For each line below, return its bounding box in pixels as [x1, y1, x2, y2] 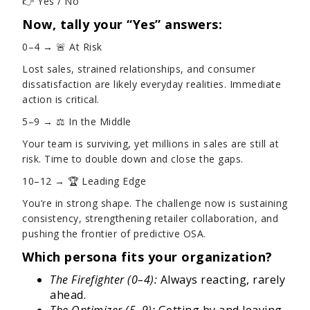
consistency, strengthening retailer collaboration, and [22, 212, 278, 225]
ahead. [50, 287, 86, 302]
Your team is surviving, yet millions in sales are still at [22, 137, 279, 150]
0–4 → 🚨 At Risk [22, 40, 102, 53]
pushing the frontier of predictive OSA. [22, 227, 206, 240]
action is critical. [22, 93, 100, 106]
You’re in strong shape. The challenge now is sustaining [22, 197, 288, 210]
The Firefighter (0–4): [50, 272, 157, 287]
